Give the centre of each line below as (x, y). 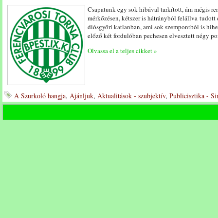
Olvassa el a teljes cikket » (122, 51)
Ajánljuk (82, 96)
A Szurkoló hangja (40, 96)
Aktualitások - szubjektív (131, 96)
